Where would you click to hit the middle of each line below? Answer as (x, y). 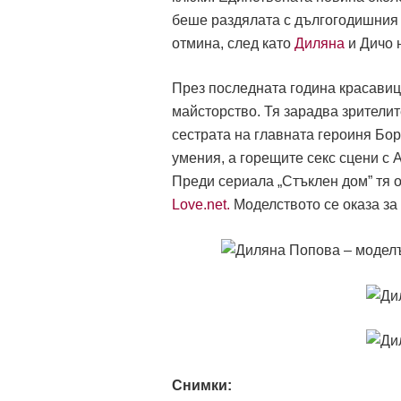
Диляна (320, 44)
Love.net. (201, 205)
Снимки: (202, 386)
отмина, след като (233, 44)
